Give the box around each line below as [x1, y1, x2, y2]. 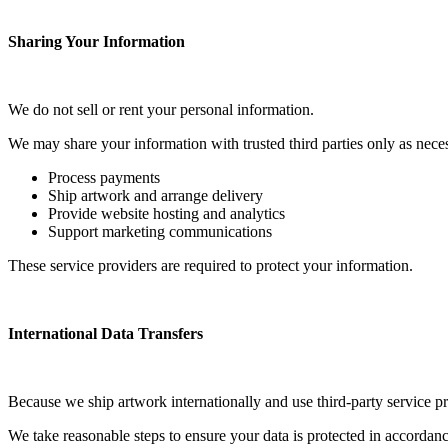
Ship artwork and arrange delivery [48, 187, 263, 205]
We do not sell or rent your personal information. [8, 101, 314, 119]
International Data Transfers [8, 325, 203, 343]
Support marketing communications [48, 223, 272, 241]
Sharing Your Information [8, 33, 185, 51]
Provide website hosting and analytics [48, 205, 285, 223]
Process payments [48, 169, 160, 187]
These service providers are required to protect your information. [8, 257, 413, 275]
